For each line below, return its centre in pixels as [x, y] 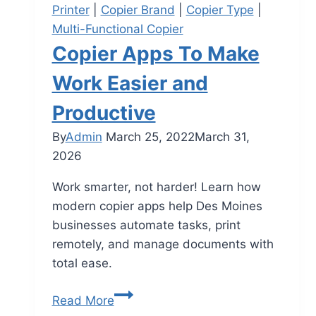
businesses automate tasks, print [146, 225]
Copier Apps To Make [156, 54]
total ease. [82, 263]
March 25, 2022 [150, 137]
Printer [71, 10]
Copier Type [220, 10]
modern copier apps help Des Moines [157, 206]
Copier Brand [138, 10]
